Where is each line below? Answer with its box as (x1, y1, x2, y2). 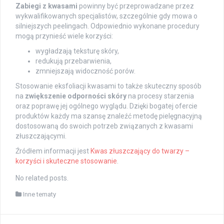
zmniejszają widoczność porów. (35, 67, 135, 75)
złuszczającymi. (15, 132, 66, 140)
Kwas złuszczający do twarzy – (90, 147, 189, 155)
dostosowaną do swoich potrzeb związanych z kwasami (15, 122, 193, 130)
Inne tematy (23, 190, 56, 198)
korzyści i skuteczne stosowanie (15, 157, 117, 165)
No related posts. (15, 174, 68, 182)
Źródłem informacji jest (15, 147, 90, 155)
